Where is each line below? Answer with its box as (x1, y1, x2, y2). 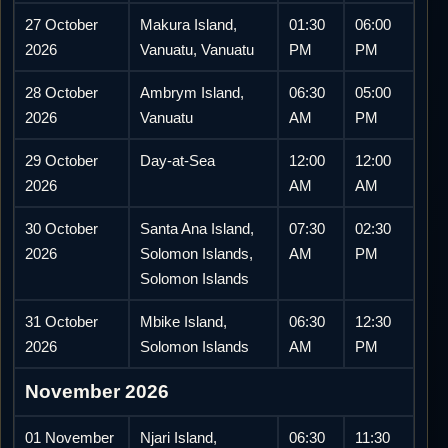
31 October (25, 313, 99, 331)
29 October (25, 152, 99, 170)
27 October (25, 16, 99, 34)
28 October (25, 84, 99, 102)
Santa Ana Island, (140, 220, 255, 238)
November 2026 (25, 381, 170, 403)
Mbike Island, (140, 313, 228, 331)
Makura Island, (140, 16, 238, 34)
